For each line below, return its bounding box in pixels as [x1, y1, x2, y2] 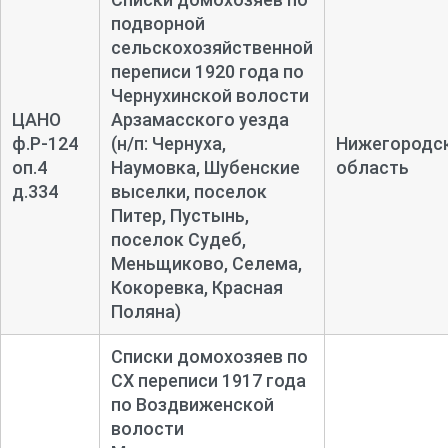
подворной [110, 12, 205, 34]
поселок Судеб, [110, 228, 246, 250]
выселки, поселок [110, 180, 267, 202]
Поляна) [110, 300, 181, 322]
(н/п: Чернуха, [110, 132, 226, 154]
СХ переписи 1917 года [110, 369, 306, 391]
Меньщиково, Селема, [110, 252, 302, 274]
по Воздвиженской [110, 393, 274, 415]
